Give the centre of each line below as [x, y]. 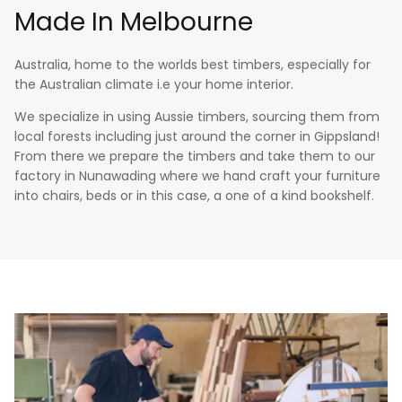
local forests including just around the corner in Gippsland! [197, 136]
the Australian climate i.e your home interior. [154, 84]
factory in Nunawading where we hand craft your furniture [197, 175]
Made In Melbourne [134, 22]
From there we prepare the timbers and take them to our [195, 156]
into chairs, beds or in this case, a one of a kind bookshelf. [194, 195]
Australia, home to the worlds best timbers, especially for [192, 64]
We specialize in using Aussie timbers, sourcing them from [197, 116]
